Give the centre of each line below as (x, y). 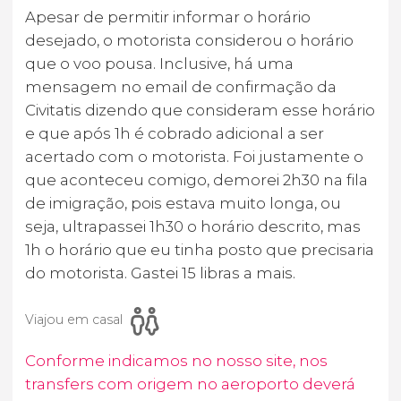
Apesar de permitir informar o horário (168, 17)
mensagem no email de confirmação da (181, 87)
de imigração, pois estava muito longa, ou (183, 204)
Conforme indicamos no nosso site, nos (176, 361)
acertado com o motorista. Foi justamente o (194, 157)
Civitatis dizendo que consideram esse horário (200, 111)
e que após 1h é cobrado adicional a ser (175, 134)
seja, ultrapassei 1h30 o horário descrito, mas (193, 227)
